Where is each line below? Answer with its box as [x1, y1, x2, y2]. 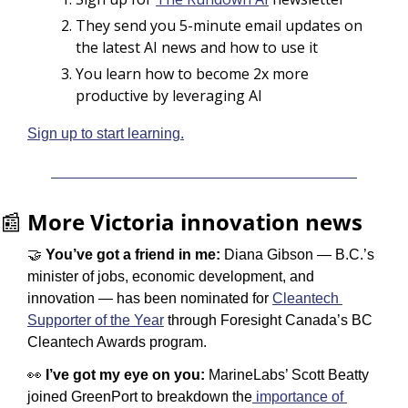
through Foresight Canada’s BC [164, 311, 372, 328]
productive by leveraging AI [76, 85, 262, 106]
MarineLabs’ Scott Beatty [205, 366, 369, 382]
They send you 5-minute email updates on [76, 15, 362, 36]
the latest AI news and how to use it [76, 36, 318, 57]
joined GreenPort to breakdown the [27, 388, 252, 404]
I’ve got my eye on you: [42, 366, 205, 382]
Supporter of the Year [27, 311, 164, 328]
